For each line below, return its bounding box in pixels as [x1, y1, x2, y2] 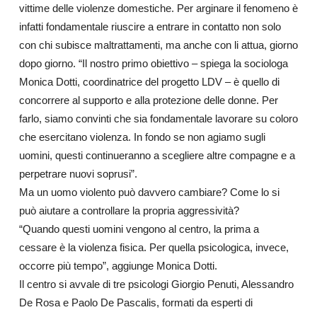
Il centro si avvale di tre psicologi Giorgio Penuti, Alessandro [18, 278, 294, 290]
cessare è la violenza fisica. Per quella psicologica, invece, [18, 241, 289, 253]
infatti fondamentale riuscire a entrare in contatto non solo [18, 21, 281, 33]
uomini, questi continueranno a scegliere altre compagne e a [18, 149, 295, 161]
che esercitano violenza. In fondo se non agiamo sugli [18, 131, 265, 143]
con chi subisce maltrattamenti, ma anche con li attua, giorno [18, 39, 298, 51]
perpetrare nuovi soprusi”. [18, 168, 137, 180]
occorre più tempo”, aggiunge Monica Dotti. [18, 260, 217, 272]
